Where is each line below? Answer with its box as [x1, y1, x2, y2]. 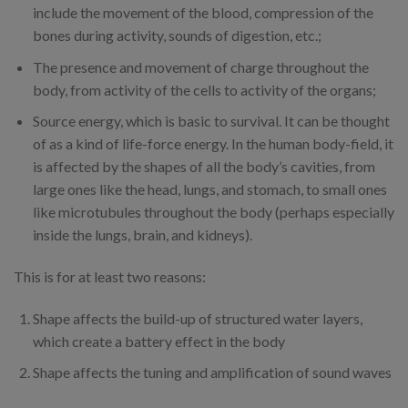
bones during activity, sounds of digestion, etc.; [32, 26, 321, 45]
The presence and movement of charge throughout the [32, 57, 369, 76]
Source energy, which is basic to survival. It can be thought [32, 112, 390, 130]
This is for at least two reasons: [14, 268, 206, 286]
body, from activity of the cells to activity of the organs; [32, 80, 376, 98]
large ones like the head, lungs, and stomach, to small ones [32, 180, 387, 199]
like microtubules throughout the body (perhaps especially [32, 203, 394, 221]
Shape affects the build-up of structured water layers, [32, 309, 362, 327]
